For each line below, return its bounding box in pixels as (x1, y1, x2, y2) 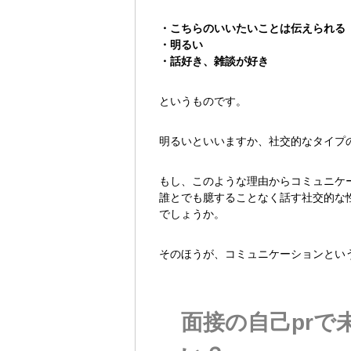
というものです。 (159, 95, 247, 108)
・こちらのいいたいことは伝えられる (159, 22, 346, 35)
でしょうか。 (159, 208, 225, 221)
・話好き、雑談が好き (159, 55, 269, 68)
